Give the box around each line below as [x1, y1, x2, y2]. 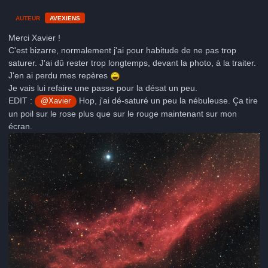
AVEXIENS [50, 14, 81, 22]
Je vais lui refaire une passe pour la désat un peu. [8, 83, 197, 93]
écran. [8, 121, 32, 132]
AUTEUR [16, 14, 41, 22]
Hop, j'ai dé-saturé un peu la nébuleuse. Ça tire [77, 96, 258, 106]
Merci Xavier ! [8, 33, 60, 43]
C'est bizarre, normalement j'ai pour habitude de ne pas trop [8, 45, 236, 56]
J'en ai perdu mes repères [8, 71, 110, 81]
